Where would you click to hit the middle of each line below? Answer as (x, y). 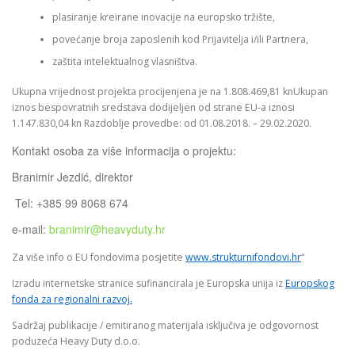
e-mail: (31, 229)
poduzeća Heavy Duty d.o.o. (76, 341)
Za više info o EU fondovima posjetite (99, 257)
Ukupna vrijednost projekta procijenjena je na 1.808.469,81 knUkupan (170, 92)
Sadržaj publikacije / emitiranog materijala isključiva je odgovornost (165, 325)
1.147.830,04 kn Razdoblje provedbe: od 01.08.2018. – (136, 124)
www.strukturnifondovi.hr (243, 257)
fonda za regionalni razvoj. (72, 299)
